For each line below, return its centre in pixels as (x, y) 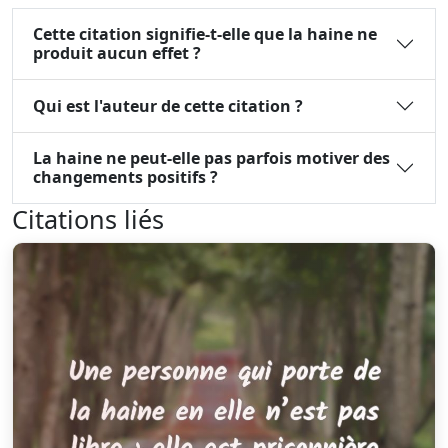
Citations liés (88, 219)
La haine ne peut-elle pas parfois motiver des (211, 158)
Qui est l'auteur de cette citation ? (168, 105)
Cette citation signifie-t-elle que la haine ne (205, 34)
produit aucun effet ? (117, 53)
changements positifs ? (125, 177)
